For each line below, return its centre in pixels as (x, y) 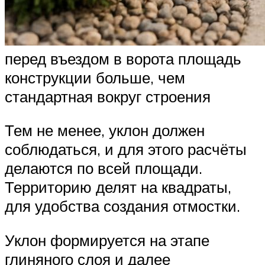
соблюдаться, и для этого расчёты (126, 149)
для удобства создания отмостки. (122, 206)
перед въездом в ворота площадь (123, 58)
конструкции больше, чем (95, 77)
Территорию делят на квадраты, (118, 187)
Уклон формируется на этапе (107, 240)
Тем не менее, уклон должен (105, 130)
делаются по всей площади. (104, 168)
